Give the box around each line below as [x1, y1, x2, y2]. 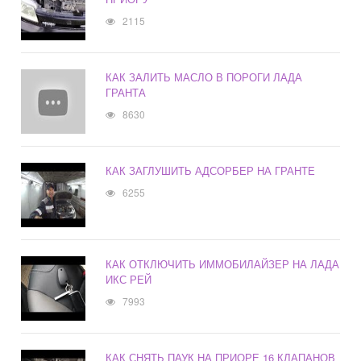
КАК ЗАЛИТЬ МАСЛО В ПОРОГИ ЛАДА [106, 69, 303, 85]
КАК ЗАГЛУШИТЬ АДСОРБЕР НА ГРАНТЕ [106, 163, 316, 179]
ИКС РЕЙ [106, 272, 152, 288]
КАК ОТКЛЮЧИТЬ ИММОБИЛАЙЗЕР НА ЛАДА [106, 256, 340, 272]
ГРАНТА [106, 85, 147, 101]
